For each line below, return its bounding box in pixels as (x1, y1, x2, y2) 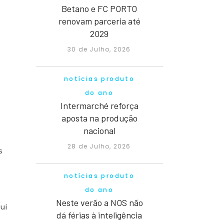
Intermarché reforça (60, 99, 138, 111)
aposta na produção (61, 112, 137, 123)
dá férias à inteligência (56, 209, 142, 220)
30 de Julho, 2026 (67, 44, 131, 53)
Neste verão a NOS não (55, 196, 143, 208)
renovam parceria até (58, 15, 140, 26)
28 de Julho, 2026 (67, 141, 131, 150)
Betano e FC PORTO (61, 2, 137, 14)
